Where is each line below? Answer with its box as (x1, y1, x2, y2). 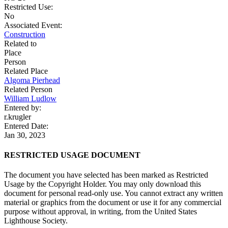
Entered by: (4, 103, 41, 112)
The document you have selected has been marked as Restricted (4, 170, 208, 180)
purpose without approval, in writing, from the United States (4, 207, 197, 216)
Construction (4, 30, 45, 39)
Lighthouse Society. (4, 216, 68, 225)
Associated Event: (4, 20, 62, 30)
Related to (4, 39, 37, 48)
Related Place (4, 66, 48, 75)
